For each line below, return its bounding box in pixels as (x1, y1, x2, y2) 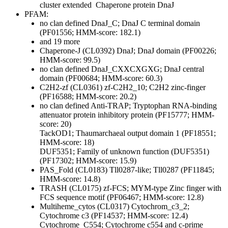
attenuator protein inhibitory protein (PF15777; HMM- (40, 110, 214, 120)
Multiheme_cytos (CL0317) (40, 202, 131, 211)
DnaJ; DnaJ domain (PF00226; (117, 46, 216, 55)
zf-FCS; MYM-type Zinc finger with (103, 184, 221, 193)
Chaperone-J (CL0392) (40, 46, 117, 55)
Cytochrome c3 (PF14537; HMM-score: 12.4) (40, 211, 188, 220)
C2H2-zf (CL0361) (40, 83, 104, 92)
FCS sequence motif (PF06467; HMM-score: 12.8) (40, 193, 204, 202)
